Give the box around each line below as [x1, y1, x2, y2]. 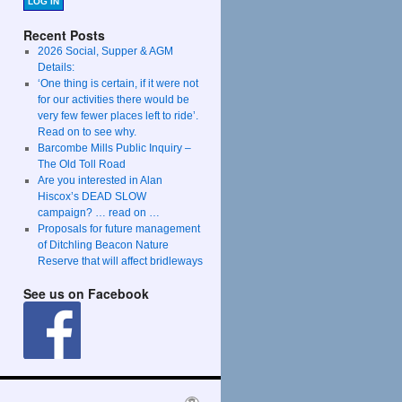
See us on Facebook [23, 284, 149, 302]
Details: [37, 61, 74, 74]
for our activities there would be [37, 93, 189, 106]
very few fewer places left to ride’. [37, 109, 198, 122]
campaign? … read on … [37, 206, 160, 219]
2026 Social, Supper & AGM [37, 45, 173, 57]
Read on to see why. [37, 126, 136, 138]
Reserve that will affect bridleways [37, 255, 203, 267]
